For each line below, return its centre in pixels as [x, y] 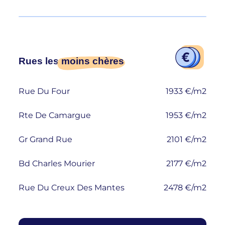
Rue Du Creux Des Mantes [72, 187]
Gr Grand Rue [46, 139]
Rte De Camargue [55, 115]
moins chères [93, 61]
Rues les [40, 61]
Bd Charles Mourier [57, 163]
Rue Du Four [44, 91]
